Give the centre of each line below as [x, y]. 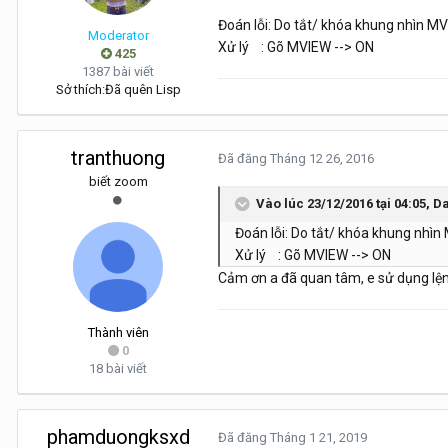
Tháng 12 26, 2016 [322, 159]
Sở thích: [80, 90]
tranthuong [118, 158]
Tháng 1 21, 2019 [318, 438]
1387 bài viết [118, 72]
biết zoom [118, 182]
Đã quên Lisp [142, 90]
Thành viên [118, 333]
